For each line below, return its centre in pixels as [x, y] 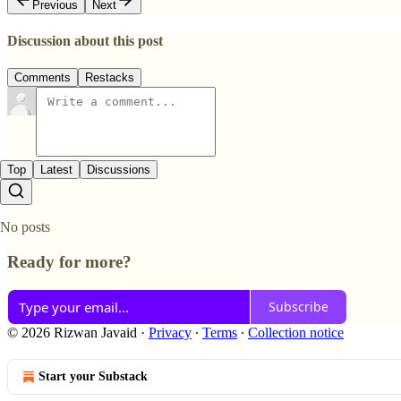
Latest [56, 170]
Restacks [110, 78]
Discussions [119, 170]
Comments [43, 78]
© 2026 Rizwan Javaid [72, 332]
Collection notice [296, 332]
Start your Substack [93, 376]
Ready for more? [69, 261]
